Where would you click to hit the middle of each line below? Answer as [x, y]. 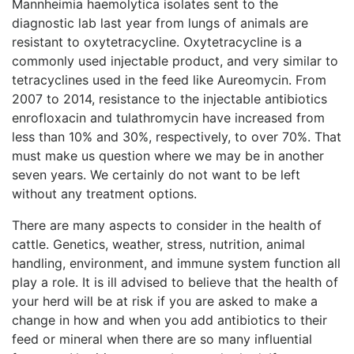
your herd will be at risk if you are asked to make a [165, 301]
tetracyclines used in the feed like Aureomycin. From [169, 79]
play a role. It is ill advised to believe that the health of [175, 282]
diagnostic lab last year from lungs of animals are [160, 23]
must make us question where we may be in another [168, 155]
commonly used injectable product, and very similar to [175, 60]
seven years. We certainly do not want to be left [156, 174]
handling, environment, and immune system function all [176, 263]
